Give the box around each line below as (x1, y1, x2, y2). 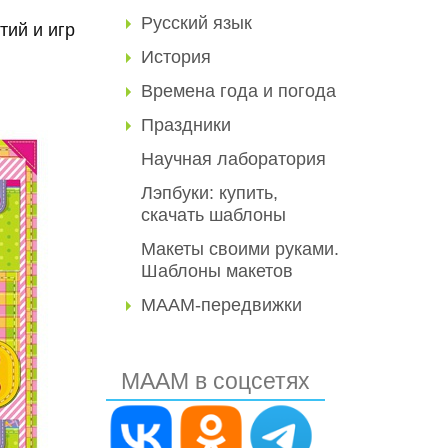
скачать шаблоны (141, 205, 286, 225)
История (141, 47, 211, 67)
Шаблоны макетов (141, 261, 293, 281)
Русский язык (141, 13, 252, 33)
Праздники (141, 115, 231, 135)
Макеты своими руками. (141, 239, 339, 259)
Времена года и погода (141, 81, 336, 101)
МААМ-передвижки (141, 295, 302, 315)
